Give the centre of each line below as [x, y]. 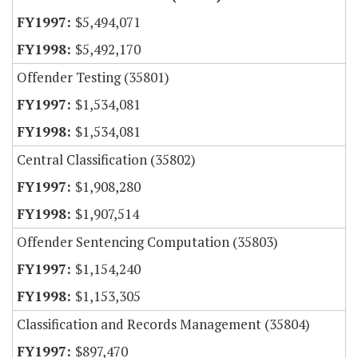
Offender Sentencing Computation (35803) [147, 242]
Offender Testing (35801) [93, 78]
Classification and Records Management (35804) [163, 324]
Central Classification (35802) [106, 160]
